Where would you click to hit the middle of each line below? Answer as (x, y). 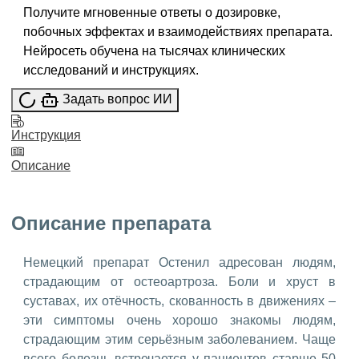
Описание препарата (111, 224)
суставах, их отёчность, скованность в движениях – (179, 301)
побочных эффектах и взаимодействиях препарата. (178, 32)
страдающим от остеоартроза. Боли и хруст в (179, 281)
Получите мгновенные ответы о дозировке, (152, 13)
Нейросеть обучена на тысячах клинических (154, 51)
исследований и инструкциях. (111, 71)
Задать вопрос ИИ (117, 99)
